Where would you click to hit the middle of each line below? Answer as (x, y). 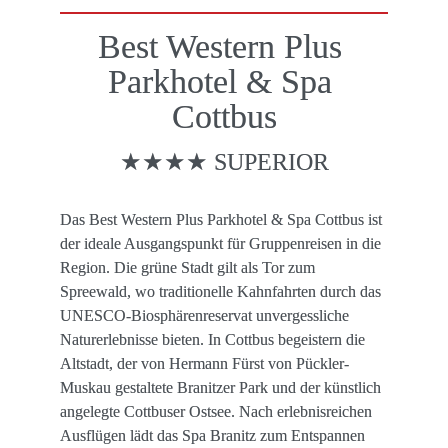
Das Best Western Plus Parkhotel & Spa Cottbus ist (221, 219)
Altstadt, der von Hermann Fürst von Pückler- (204, 363)
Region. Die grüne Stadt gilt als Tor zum (187, 267)
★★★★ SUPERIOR (224, 161)
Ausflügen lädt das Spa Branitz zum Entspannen (212, 435)
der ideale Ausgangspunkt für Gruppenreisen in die (220, 243)
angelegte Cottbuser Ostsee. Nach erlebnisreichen (216, 411)
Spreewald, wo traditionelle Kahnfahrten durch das (220, 291)
